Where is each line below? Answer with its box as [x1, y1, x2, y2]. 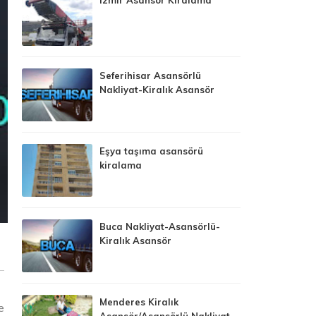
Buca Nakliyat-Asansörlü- [99, 220, 220, 232]
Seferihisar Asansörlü [99, 69, 201, 81]
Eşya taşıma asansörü [99, 145, 203, 157]
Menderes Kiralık [99, 296, 178, 308]
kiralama [99, 159, 142, 171]
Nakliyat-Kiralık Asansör [99, 83, 214, 95]
